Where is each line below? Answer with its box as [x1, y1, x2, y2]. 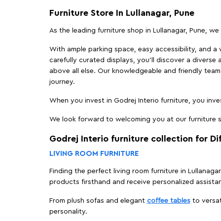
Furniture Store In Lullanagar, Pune [49, 8, 194, 17]
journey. [49, 78, 75, 86]
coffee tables [147, 197, 190, 205]
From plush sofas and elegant [49, 197, 147, 205]
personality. [49, 208, 87, 216]
